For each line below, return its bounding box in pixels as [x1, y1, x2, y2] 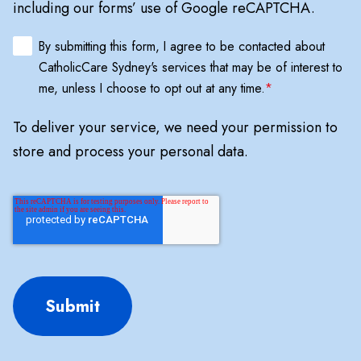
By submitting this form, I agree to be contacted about [39, 37, 325, 56]
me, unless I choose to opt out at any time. [39, 79, 265, 98]
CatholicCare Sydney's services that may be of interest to [39, 58, 342, 77]
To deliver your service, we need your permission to [13, 117, 338, 139]
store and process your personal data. [13, 141, 248, 163]
